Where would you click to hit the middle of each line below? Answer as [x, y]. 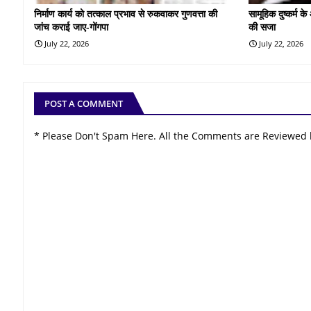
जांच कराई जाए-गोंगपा [71, 26]
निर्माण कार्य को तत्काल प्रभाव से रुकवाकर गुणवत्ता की [126, 13]
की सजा [262, 26]
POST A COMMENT [84, 103]
